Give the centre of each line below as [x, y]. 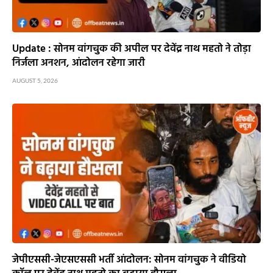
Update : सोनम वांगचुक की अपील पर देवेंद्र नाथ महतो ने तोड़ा [132, 49]
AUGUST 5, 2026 [35, 80]
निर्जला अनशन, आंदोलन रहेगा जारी [79, 63]
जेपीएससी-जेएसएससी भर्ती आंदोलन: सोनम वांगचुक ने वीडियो [129, 260]
